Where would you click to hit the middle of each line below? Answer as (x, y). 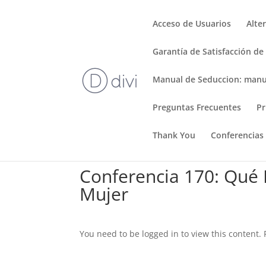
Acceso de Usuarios (192, 23)
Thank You (174, 135)
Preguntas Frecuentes (197, 107)
